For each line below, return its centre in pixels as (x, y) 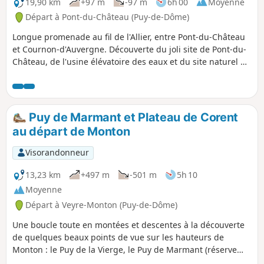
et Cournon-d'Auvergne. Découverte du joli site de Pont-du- (129, 49)
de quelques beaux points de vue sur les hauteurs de (118, 237)
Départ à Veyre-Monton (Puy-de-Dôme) (101, 205)
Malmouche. (37, 74)
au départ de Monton (71, 132)
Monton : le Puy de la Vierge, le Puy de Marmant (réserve (125, 250)
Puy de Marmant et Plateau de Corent (132, 118)
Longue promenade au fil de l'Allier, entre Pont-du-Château (129, 37)
